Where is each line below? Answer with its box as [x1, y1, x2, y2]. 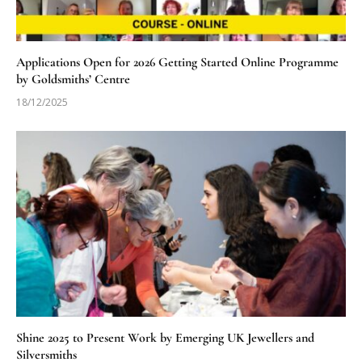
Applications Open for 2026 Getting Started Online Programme [16, 54, 339, 71]
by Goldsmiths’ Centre [16, 71, 130, 88]
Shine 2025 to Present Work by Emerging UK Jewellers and [16, 329, 314, 346]
